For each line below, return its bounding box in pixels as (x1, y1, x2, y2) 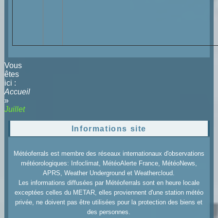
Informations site (71, 125, 147, 133)
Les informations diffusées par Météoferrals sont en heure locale (18, 179, 200, 187)
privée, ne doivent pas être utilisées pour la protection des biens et (15, 199, 203, 206)
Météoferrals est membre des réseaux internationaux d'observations (13, 150, 204, 158)
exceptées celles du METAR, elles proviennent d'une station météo (14, 189, 203, 197)
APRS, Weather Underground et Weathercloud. (43, 169, 175, 177)
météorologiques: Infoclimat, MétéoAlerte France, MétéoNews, (20, 160, 197, 167)
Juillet (4, 105, 25, 114)
